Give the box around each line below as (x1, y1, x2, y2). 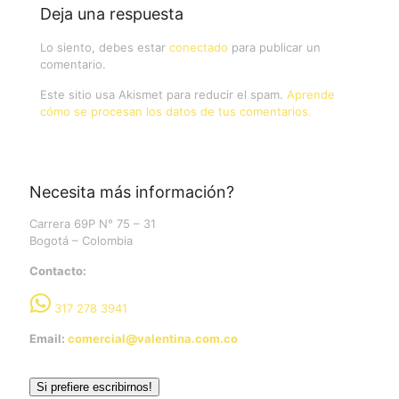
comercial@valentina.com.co (68, 330, 238, 346)
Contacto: (29, 263, 86, 278)
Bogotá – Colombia (29, 232, 133, 248)
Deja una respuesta (40, 4, 183, 23)
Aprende (287, 86, 335, 102)
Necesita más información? (29, 182, 234, 201)
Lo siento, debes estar (40, 39, 169, 54)
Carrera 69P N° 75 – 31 (29, 216, 156, 231)
